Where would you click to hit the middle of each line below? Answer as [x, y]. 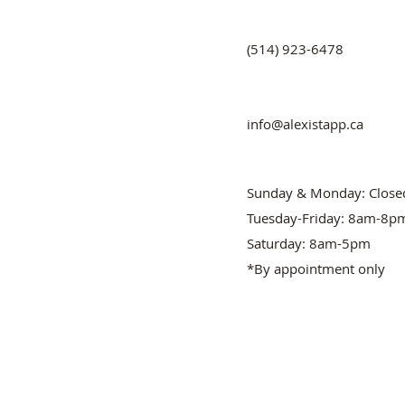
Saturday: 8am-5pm [309, 243]
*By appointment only [316, 268]
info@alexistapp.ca [305, 124]
